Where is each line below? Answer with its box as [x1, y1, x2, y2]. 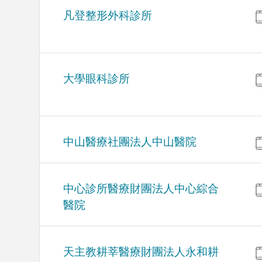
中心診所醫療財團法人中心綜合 [63, 182, 219, 195]
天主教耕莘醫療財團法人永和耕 [63, 246, 219, 258]
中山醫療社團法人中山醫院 [63, 136, 197, 149]
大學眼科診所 [63, 73, 130, 85]
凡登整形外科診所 [63, 9, 153, 22]
